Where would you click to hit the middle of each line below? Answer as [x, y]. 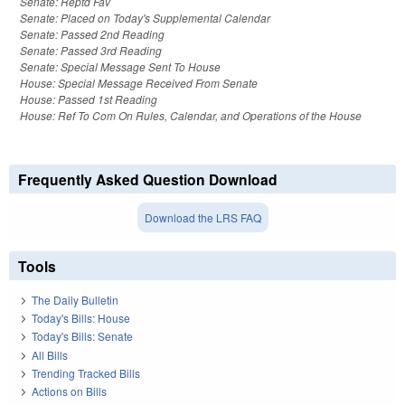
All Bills [50, 354]
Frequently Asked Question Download [148, 180]
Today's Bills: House [81, 317]
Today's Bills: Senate [82, 336]
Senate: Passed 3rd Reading [91, 51]
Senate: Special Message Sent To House [120, 67]
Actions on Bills [69, 391]
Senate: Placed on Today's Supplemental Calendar [145, 18]
